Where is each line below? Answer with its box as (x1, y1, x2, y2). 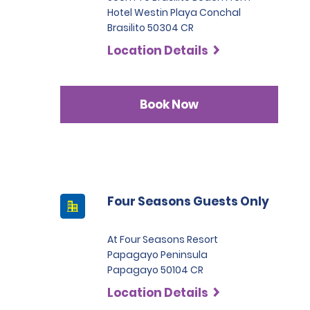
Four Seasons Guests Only (107, 193, 269, 210)
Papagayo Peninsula (107, 248, 208, 262)
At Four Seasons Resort (107, 232, 218, 246)
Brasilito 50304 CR (107, 21, 194, 35)
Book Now (140, 95, 199, 113)
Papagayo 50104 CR (107, 263, 203, 277)
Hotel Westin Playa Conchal (107, 6, 241, 19)
